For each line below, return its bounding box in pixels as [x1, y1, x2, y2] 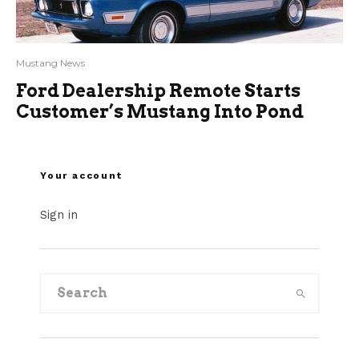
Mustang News [16, 57, 85, 70]
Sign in [40, 208, 78, 223]
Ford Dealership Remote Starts [16, 80, 301, 102]
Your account [40, 170, 123, 182]
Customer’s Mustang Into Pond [16, 101, 304, 123]
